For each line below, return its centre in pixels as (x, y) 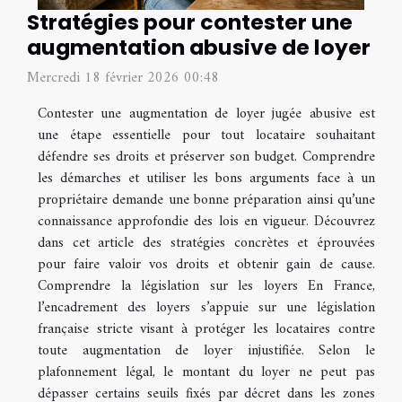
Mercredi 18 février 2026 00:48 (123, 78)
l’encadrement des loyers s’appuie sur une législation (206, 307)
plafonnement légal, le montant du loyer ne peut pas (206, 372)
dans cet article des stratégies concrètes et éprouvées (206, 243)
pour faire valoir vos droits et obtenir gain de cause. (206, 264)
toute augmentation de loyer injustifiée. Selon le (206, 350)
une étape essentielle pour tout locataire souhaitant (206, 135)
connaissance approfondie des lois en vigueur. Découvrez (206, 221)
